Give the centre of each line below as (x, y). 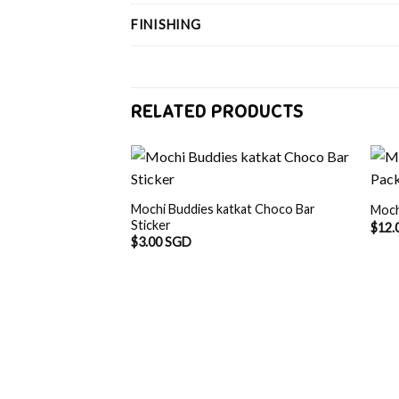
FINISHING (166, 24)
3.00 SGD (164, 242)
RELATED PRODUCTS (217, 111)
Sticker (151, 224)
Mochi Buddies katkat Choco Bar (223, 208)
